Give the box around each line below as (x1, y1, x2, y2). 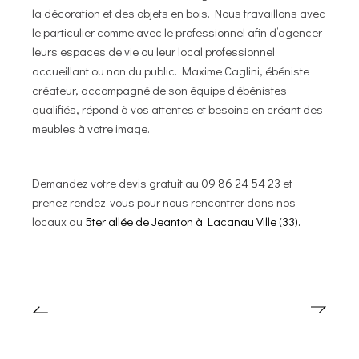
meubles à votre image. (32, 119, 151, 136)
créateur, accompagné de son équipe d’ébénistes (32, 81, 288, 98)
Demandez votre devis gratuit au (32, 174, 202, 191)
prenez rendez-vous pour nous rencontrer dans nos (32, 193, 296, 210)
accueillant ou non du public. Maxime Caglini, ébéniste (32, 62, 310, 79)
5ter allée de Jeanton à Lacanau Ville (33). (85, 212, 301, 229)
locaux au (32, 212, 86, 229)
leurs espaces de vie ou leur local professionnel (32, 42, 276, 59)
